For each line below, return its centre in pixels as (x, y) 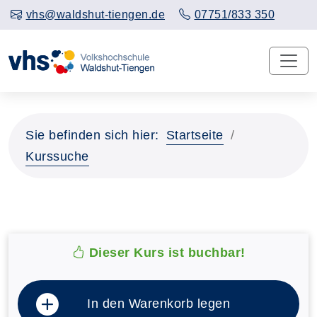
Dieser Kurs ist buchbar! (165, 252)
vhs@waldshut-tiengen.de (95, 15)
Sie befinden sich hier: (92, 135)
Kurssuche (57, 156)
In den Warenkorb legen (158, 303)
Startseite (195, 135)
